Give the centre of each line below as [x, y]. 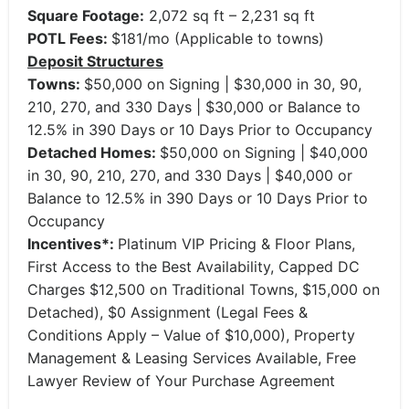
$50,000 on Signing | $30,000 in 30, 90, [223, 84]
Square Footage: [86, 16]
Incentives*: [73, 244]
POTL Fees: [69, 38]
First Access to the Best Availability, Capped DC [194, 267]
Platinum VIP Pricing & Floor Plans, [236, 244]
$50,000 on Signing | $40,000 [264, 152]
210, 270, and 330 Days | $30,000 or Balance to [194, 107]
